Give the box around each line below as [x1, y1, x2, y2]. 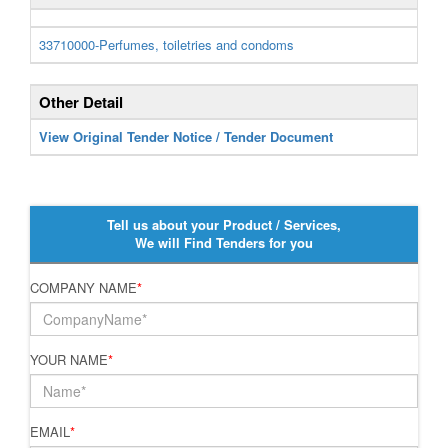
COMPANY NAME [30, 278, 137, 297]
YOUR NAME [30, 350, 108, 369]
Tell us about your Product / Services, [107, 215, 341, 234]
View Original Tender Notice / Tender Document [39, 127, 333, 146]
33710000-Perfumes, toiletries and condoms [39, 35, 294, 54]
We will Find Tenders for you [135, 233, 313, 252]
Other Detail [39, 91, 123, 113]
